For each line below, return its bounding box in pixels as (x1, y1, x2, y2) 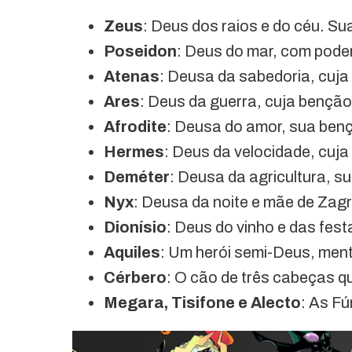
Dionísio (104, 218, 167, 236)
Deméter (104, 167, 170, 185)
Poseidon (104, 42, 177, 60)
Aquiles (104, 243, 160, 261)
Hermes (104, 142, 164, 160)
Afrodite (104, 117, 167, 135)
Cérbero (104, 268, 167, 286)
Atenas (104, 67, 159, 85)
